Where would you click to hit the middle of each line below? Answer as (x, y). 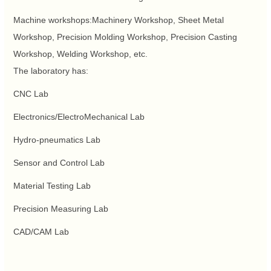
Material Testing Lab (52, 186)
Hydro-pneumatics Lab (57, 140)
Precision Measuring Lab (61, 209)
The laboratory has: (51, 71)
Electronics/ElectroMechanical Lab (79, 117)
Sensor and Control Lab (59, 163)
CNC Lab (31, 94)
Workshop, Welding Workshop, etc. (80, 54)
